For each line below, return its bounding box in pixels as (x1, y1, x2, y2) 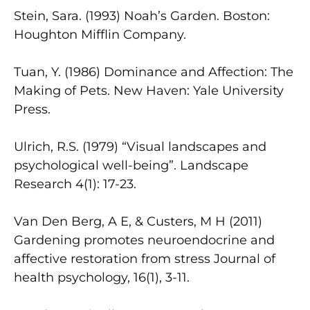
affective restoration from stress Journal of (14, 250, 275, 266)
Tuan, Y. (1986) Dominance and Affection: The (14, 64, 293, 80)
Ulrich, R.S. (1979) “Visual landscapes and (14, 138, 266, 154)
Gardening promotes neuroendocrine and (14, 232, 275, 248)
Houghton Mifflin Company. (14, 26, 186, 42)
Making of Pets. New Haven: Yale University (14, 82, 284, 98)
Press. (14, 101, 51, 117)
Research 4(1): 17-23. (14, 176, 136, 192)
